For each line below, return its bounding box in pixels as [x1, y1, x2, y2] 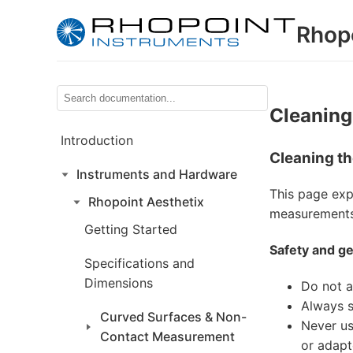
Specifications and [84, 255, 195, 271]
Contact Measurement [100, 329, 235, 344]
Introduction [61, 132, 133, 148]
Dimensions [84, 275, 153, 291]
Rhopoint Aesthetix [88, 194, 204, 210]
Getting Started [84, 221, 177, 237]
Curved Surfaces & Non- [100, 309, 247, 325]
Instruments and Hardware [76, 166, 237, 182]
